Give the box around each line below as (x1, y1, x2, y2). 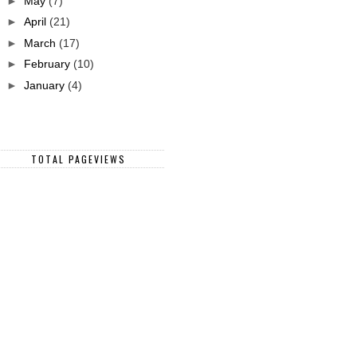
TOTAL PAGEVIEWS (31, 152, 126, 166)
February (23, 57, 73, 70)
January (23, 78, 68, 92)
